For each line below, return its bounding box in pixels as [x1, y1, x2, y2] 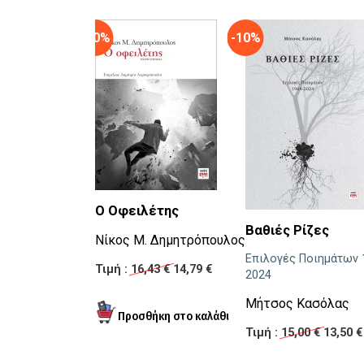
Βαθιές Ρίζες [245, 223, 329, 239]
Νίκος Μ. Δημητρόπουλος [95, 232, 245, 249]
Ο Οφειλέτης [95, 203, 179, 219]
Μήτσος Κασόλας [245, 296, 349, 312]
